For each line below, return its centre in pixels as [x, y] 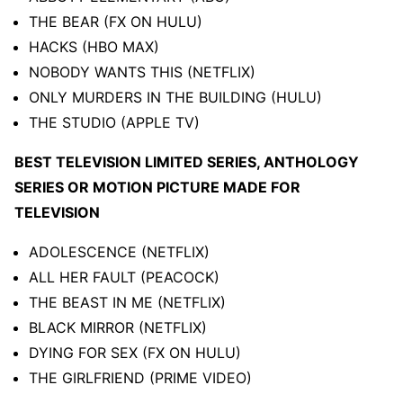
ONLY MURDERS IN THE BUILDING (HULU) [175, 98]
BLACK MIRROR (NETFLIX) [118, 328]
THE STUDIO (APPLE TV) [114, 123]
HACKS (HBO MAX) [94, 47]
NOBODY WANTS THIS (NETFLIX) [142, 72]
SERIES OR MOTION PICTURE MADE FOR [157, 188]
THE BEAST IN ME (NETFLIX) [127, 303]
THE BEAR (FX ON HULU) [116, 22]
